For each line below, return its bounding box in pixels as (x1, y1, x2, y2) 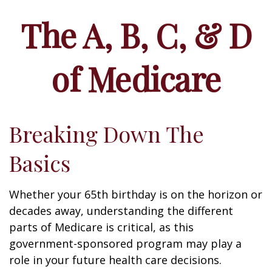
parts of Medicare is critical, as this (9, 220, 194, 234)
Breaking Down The (9, 119, 204, 148)
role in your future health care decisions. (9, 253, 222, 267)
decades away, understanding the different (9, 203, 233, 218)
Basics (9, 148, 70, 177)
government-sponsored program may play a (9, 236, 242, 251)
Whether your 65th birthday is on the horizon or (9, 187, 262, 202)
